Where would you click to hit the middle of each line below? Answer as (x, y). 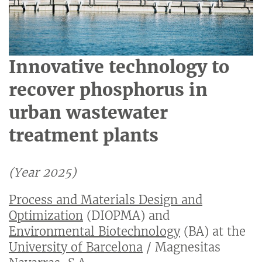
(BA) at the (213, 232)
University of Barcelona (76, 247)
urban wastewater (88, 113)
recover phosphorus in (108, 90)
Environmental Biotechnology (94, 232)
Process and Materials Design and (106, 200)
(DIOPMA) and (126, 216)
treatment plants (84, 135)
